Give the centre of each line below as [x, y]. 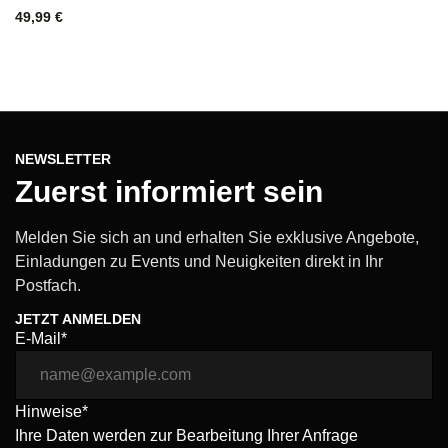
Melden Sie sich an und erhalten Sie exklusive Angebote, [217, 238]
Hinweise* [51, 412]
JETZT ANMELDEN [78, 319]
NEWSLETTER [63, 159]
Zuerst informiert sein [169, 192]
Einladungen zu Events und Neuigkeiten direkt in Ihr [199, 262]
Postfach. [48, 286]
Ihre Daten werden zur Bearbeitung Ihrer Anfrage [186, 436]
